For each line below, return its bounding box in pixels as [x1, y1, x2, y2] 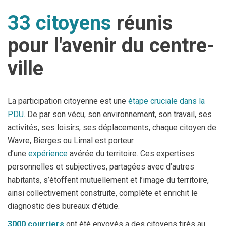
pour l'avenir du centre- [8, 34, 214, 58]
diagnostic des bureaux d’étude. [8, 201, 122, 211]
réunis [111, 11, 173, 35]
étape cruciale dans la [128, 96, 205, 106]
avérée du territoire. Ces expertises [70, 149, 195, 158]
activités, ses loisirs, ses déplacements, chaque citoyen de [8, 123, 216, 132]
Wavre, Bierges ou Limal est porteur [8, 136, 134, 145]
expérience [28, 149, 70, 158]
